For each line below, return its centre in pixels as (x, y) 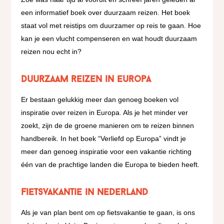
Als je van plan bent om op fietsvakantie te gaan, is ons (108, 212)
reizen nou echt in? (51, 51)
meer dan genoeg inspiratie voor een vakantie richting (106, 151)
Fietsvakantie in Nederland (85, 193)
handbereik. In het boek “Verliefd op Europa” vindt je (104, 138)
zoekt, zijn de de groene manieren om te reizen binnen (108, 125)
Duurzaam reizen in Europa (86, 80)
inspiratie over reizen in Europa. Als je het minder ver (105, 112)
